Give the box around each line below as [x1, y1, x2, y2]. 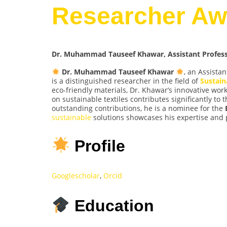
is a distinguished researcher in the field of [52, 76, 200, 86]
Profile [70, 136, 126, 155]
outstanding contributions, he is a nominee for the [52, 103, 225, 113]
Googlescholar [52, 171, 100, 181]
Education [70, 196, 155, 215]
